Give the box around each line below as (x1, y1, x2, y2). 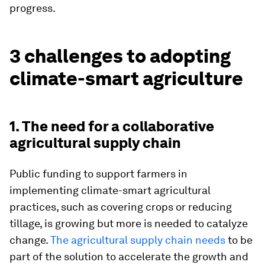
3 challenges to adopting (9, 44, 231, 67)
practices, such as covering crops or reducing (9, 200, 232, 213)
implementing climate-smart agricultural (9, 183, 211, 196)
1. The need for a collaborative (9, 117, 214, 135)
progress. (9, 1, 56, 14)
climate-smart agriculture (9, 66, 243, 90)
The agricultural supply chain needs (50, 233, 225, 246)
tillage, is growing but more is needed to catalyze (9, 216, 248, 230)
